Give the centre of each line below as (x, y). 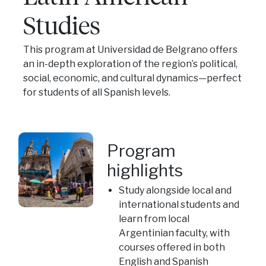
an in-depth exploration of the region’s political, (130, 64)
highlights (145, 170)
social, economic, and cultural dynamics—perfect (132, 78)
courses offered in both (172, 247)
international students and (179, 204)
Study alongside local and (175, 190)
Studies (61, 24)
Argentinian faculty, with (174, 233)
